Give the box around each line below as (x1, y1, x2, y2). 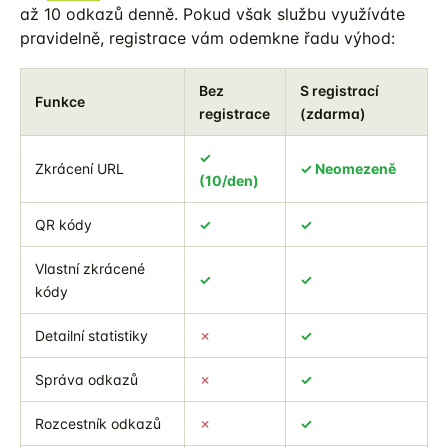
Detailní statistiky (35, 326, 148, 344)
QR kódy (35, 215, 92, 233)
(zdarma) (300, 104, 366, 122)
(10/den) (199, 171, 259, 189)
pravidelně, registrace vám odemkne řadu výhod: (20, 27, 395, 48)
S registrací (300, 81, 379, 99)
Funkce (35, 92, 85, 110)
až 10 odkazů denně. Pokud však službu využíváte (20, 3, 405, 24)
